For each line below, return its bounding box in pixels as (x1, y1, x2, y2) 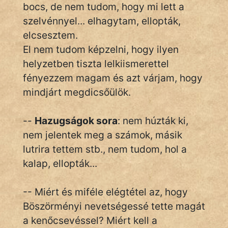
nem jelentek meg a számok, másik (23, 129, 182, 141)
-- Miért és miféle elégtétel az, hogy (23, 186, 188, 198)
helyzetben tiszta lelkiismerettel (23, 58, 169, 70)
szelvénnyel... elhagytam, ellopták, (23, 15, 181, 27)
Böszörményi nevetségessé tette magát (23, 200, 205, 212)
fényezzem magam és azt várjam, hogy (23, 72, 203, 84)
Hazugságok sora (35, 115, 118, 127)
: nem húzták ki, (118, 115, 188, 127)
